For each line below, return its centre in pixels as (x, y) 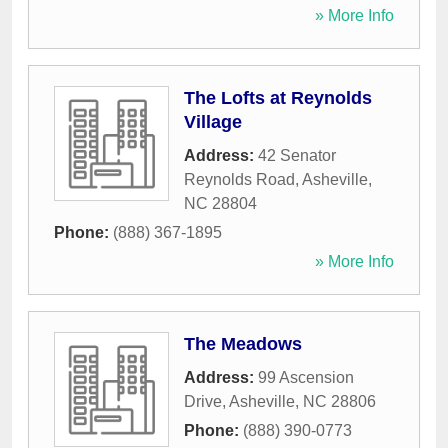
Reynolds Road (239, 180)
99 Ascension (306, 378)
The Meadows (243, 344)
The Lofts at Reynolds (278, 98)
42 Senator (297, 156)
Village (213, 122)
